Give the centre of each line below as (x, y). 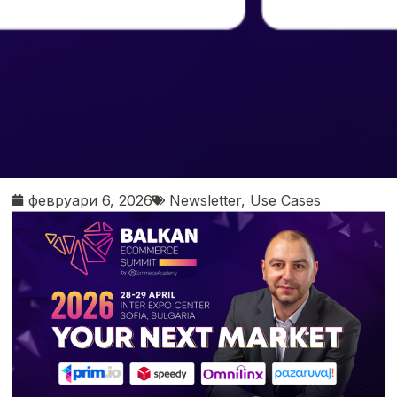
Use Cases (286, 201)
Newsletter (206, 201)
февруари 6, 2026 (91, 201)
